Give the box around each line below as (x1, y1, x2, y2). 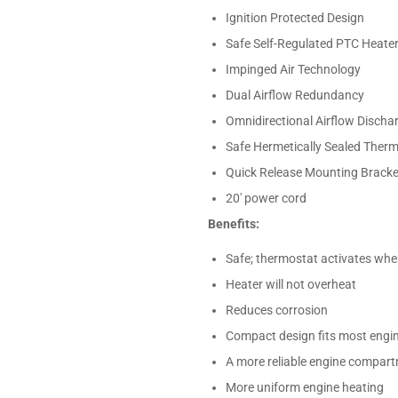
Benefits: (208, 216, 259, 231)
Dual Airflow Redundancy (226, 87, 364, 102)
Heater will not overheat (226, 276, 356, 291)
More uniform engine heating (226, 379, 384, 394)
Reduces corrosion (226, 302, 328, 317)
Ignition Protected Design (226, 10, 364, 25)
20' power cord (226, 190, 306, 205)
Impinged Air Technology (226, 61, 361, 76)
